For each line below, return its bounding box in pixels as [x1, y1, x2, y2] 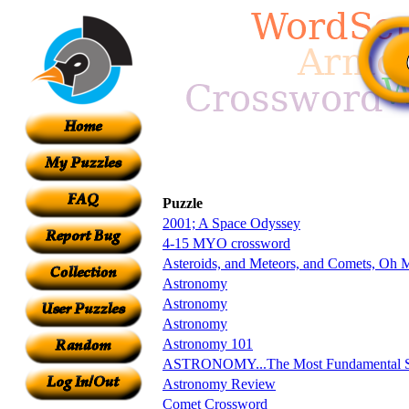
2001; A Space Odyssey [163, 215, 300, 231]
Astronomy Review [163, 375, 276, 392]
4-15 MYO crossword [163, 235, 290, 251]
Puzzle [163, 194, 203, 211]
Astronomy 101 [163, 335, 253, 351]
